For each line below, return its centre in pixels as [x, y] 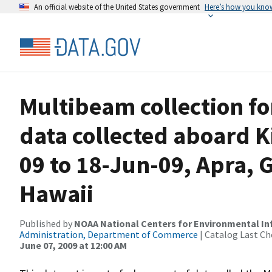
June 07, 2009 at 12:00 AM [73, 245]
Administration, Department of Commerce [109, 234]
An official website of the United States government [117, 7]
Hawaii [56, 194]
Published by [47, 223]
